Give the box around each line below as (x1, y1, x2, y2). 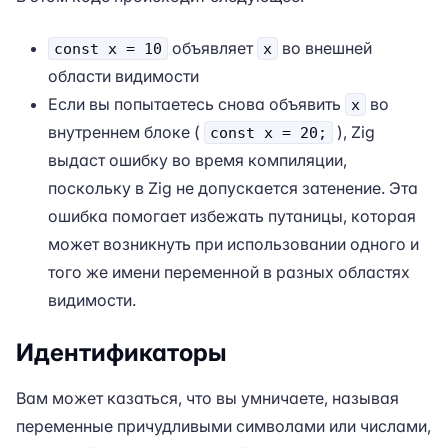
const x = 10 (54, 40, 162, 57)
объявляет (168, 38, 257, 58)
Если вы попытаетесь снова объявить (48, 94, 345, 114)
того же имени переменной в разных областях (48, 262, 410, 282)
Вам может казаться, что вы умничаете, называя (16, 388, 399, 408)
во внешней (278, 38, 372, 58)
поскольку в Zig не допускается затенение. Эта (48, 178, 418, 198)
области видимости (48, 66, 199, 86)
